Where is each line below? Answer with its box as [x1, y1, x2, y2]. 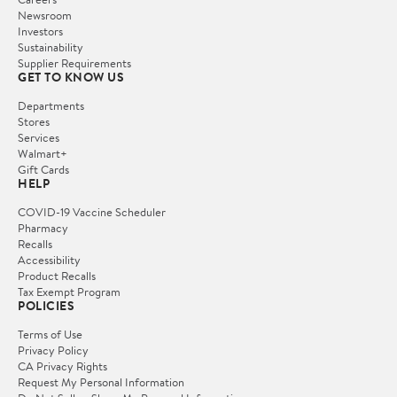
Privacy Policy [18, 341, 89, 358]
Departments [18, 97, 84, 113]
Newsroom [18, 6, 72, 23]
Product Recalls [18, 267, 96, 284]
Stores [18, 113, 50, 129]
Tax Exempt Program [18, 283, 121, 300]
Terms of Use [18, 325, 82, 342]
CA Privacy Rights [18, 357, 107, 374]
